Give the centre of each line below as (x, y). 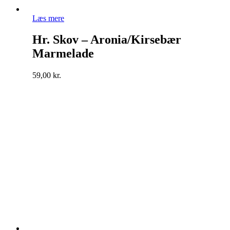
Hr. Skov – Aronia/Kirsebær (107, 40)
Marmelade (63, 54)
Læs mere (48, 18)
